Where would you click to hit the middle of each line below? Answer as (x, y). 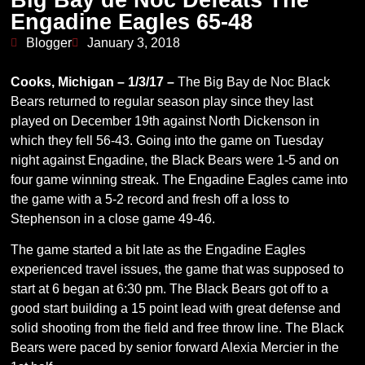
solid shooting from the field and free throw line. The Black (178, 328)
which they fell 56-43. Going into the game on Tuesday (167, 140)
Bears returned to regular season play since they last (162, 101)
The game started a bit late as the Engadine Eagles (158, 249)
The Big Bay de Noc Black (254, 81)
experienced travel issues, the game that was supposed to (178, 269)
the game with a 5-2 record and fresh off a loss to (150, 199)
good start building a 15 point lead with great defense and (176, 308)
